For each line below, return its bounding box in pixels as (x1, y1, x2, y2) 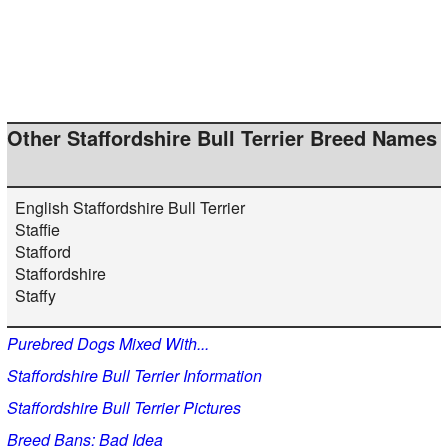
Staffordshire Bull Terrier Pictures (6, 395, 241, 419)
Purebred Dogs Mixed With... (6, 331, 209, 355)
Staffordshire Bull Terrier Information (6, 363, 262, 387)
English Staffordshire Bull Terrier (15, 196, 246, 220)
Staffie (15, 218, 61, 242)
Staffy (15, 284, 57, 308)
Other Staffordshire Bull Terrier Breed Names (6, 122, 437, 152)
